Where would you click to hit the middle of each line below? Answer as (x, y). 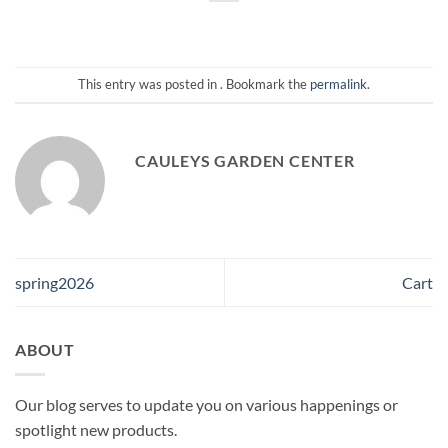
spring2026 (54, 283)
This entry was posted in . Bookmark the (194, 84)
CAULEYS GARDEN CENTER (245, 160)
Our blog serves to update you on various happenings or (206, 404)
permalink (338, 84)
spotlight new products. (96, 429)
